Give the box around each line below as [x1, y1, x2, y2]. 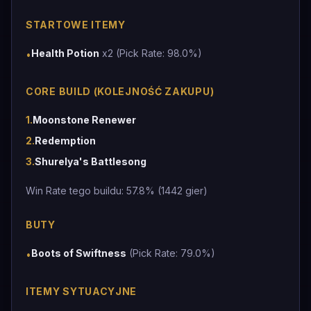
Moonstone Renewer [33, 114, 136, 126]
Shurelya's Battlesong [35, 155, 146, 167]
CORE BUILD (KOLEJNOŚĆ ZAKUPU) [26, 85, 215, 97]
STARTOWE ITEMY [26, 19, 126, 31]
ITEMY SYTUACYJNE [26, 285, 137, 297]
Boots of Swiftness [31, 247, 126, 259]
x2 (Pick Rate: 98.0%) [99, 47, 202, 59]
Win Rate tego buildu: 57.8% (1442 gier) [26, 185, 208, 196]
